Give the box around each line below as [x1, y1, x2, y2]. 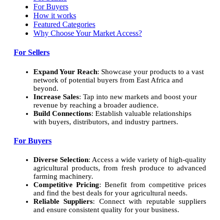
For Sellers [14, 48, 50, 57]
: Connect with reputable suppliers [93, 197, 207, 206]
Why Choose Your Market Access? [33, 29, 142, 38]
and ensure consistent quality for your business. [33, 206, 179, 214]
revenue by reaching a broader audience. [33, 101, 159, 109]
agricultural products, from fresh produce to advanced [33, 164, 206, 172]
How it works [33, 11, 76, 20]
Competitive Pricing [33, 181, 100, 189]
